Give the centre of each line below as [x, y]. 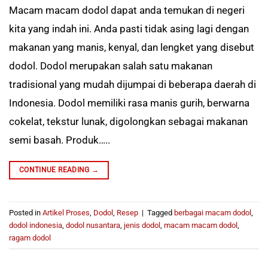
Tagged [161, 212]
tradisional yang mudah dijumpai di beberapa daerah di [133, 85]
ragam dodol [30, 237]
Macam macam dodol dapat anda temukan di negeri [127, 10]
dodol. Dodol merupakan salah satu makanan [111, 66]
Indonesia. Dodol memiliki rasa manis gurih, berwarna [129, 103]
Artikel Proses [66, 212]
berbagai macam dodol [213, 212]
